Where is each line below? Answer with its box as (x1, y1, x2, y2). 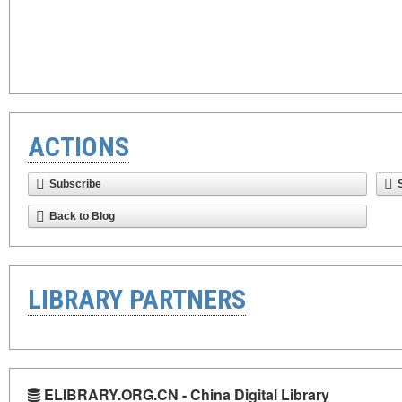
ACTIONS (28, 131, 129, 162)
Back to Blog (49, 210, 115, 223)
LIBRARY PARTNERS (28, 284, 246, 315)
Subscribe (49, 178, 101, 190)
